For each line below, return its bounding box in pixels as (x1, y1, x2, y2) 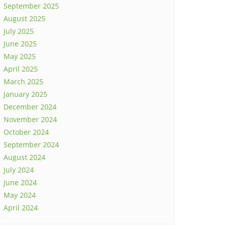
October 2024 (4, 127, 49, 137)
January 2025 (4, 89, 47, 99)
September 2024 (4, 140, 59, 149)
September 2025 (4, 1, 59, 11)
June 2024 (4, 178, 37, 187)
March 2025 (4, 77, 43, 86)
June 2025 (4, 39, 37, 48)
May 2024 (4, 190, 36, 200)
